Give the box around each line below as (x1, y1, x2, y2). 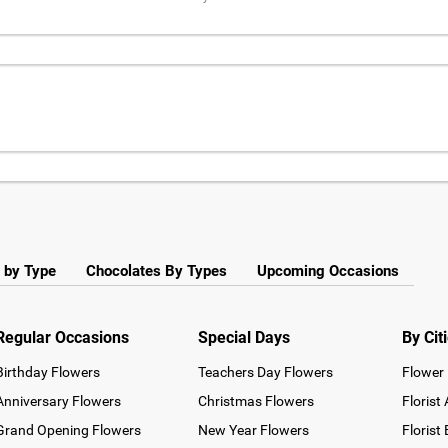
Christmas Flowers (198, 393, 315, 409)
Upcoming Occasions (257, 262, 399, 280)
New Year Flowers (198, 422, 310, 438)
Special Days (198, 328, 291, 347)
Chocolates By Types (86, 262, 227, 280)
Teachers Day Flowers (198, 364, 334, 380)
